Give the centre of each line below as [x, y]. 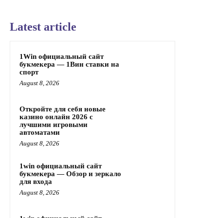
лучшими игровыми [54, 125]
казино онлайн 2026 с [56, 117]
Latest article [43, 27]
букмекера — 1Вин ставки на [69, 64]
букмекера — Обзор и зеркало [70, 174]
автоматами [40, 133]
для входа [36, 182]
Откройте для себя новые [63, 109]
